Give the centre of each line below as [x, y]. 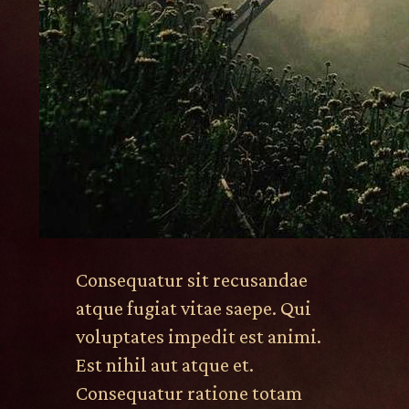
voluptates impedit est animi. [198, 336]
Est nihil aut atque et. [164, 365]
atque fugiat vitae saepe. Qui [193, 308]
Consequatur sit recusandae [191, 280]
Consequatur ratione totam [189, 393]
